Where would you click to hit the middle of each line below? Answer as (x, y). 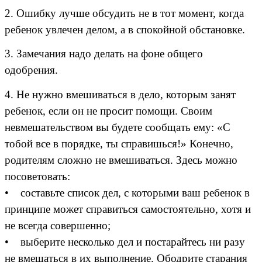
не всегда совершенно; (58, 225)
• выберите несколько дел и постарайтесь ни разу (125, 242)
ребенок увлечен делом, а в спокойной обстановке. (125, 30)
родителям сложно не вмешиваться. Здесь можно (121, 160)
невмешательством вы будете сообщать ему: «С (118, 127)
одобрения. (31, 70)
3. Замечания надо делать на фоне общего (104, 54)
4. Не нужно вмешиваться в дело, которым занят (120, 94)
